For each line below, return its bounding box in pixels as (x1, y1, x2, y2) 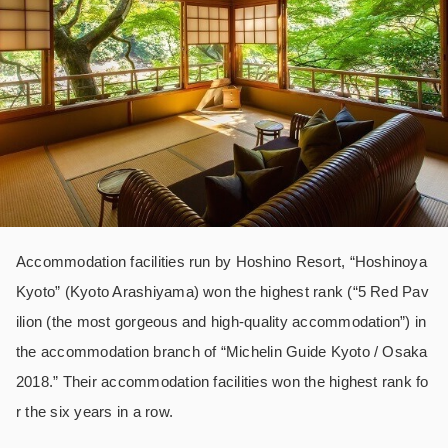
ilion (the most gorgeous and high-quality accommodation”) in (16, 312, 427, 330)
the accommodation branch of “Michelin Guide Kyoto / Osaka (16, 342, 428, 360)
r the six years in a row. (16, 402, 173, 420)
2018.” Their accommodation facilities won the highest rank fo (16, 372, 429, 390)
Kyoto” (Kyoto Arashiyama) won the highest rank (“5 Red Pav (16, 282, 429, 300)
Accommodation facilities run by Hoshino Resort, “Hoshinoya (16, 252, 427, 270)
